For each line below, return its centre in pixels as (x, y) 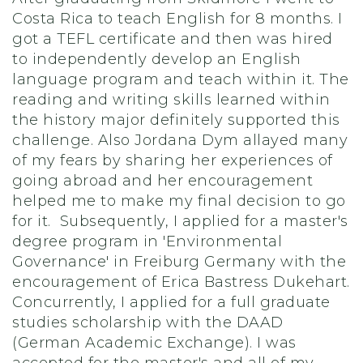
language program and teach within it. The (181, 79)
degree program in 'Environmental (147, 241)
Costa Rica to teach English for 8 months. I (177, 19)
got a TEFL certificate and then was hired (173, 39)
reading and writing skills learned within (171, 100)
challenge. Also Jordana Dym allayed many (180, 140)
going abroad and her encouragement (162, 181)
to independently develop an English (157, 59)
